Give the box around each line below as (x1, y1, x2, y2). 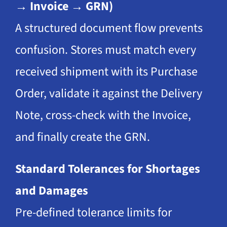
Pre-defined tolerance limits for (15, 204, 172, 222)
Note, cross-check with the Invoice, (15, 106, 191, 125)
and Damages (15, 182, 88, 200)
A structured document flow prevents (15, 19, 203, 37)
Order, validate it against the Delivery (15, 85, 202, 103)
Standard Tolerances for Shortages (15, 160, 200, 178)
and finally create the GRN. (15, 128, 150, 146)
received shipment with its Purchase (15, 63, 198, 81)
